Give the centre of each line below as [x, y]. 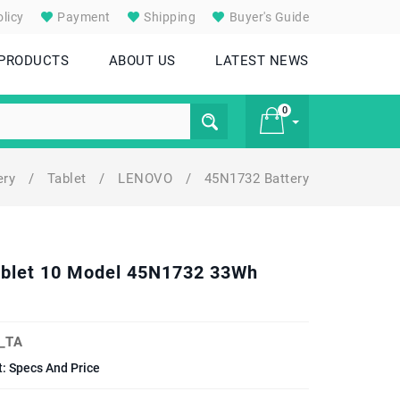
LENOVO [147, 179]
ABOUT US [142, 61]
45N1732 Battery [256, 179]
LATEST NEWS [262, 61]
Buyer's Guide [267, 17]
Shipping [168, 17]
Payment [82, 17]
